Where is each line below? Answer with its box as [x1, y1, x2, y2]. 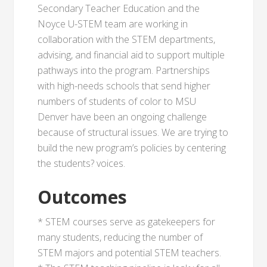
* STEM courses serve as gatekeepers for [38, 215, 216, 228]
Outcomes [38, 185, 128, 209]
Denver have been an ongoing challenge [38, 110, 207, 123]
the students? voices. [38, 157, 126, 170]
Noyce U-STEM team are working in [38, 17, 188, 30]
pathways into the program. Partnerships [38, 64, 210, 77]
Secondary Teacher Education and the [38, 2, 200, 15]
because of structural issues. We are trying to [38, 126, 229, 139]
